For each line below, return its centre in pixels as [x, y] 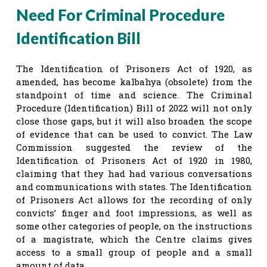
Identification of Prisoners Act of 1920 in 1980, [134, 160]
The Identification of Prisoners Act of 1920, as [134, 68]
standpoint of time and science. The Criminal [134, 94]
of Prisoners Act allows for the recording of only [134, 199]
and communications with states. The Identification [134, 186]
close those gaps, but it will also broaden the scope [134, 121]
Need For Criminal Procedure [120, 15]
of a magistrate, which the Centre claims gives [134, 239]
